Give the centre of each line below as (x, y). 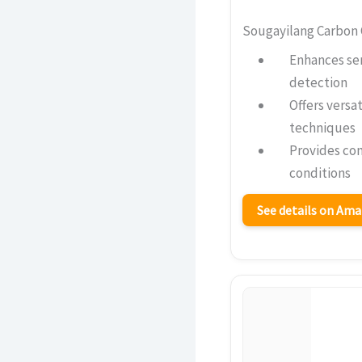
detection (318, 82)
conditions (320, 173)
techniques (322, 127)
